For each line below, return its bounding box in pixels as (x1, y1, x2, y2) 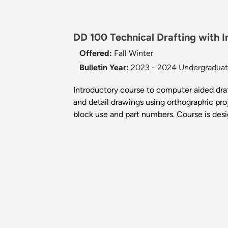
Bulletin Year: (79, 63, 129, 73)
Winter (129, 48, 153, 59)
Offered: (79, 48, 114, 59)
